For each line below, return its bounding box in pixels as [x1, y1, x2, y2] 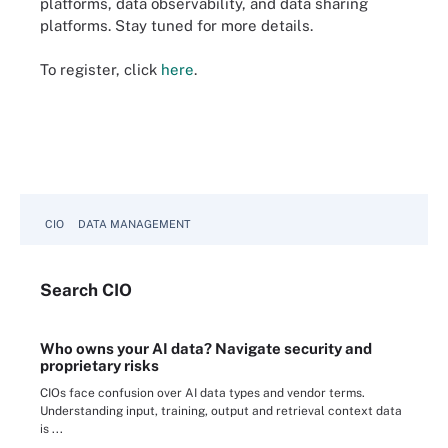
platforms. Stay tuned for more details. [40, 16, 317, 34]
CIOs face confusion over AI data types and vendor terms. [40, 385, 365, 400]
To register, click [40, 61, 161, 79]
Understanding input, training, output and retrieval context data [40, 403, 402, 418]
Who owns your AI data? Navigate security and [40, 339, 372, 357]
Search [40, 279, 102, 300]
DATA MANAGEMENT [78, 217, 191, 230]
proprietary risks [40, 356, 159, 374]
